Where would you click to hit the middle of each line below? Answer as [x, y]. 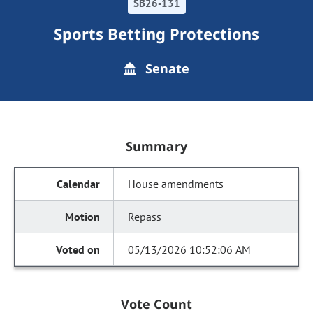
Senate [166, 68]
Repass [145, 217]
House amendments [176, 184]
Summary [156, 146]
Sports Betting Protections [156, 34]
